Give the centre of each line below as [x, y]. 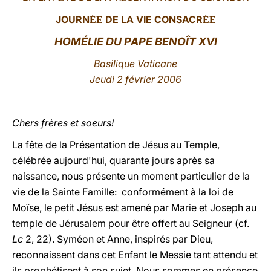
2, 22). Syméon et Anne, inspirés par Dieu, [118, 239]
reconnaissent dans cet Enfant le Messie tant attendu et [135, 255]
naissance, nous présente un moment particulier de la [131, 176]
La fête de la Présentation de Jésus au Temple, [116, 145]
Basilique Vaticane [135, 64]
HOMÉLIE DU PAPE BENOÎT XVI [135, 41]
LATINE [207, 20]
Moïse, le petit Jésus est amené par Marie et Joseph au [134, 207]
